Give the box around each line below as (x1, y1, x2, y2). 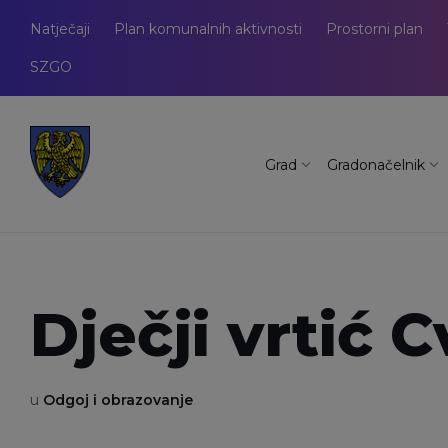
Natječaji (30, 20, 90, 38)
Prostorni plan (326, 20, 423, 38)
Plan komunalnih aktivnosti (114, 20, 302, 38)
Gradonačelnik (327, 155, 425, 174)
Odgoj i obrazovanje (43, 391, 193, 410)
